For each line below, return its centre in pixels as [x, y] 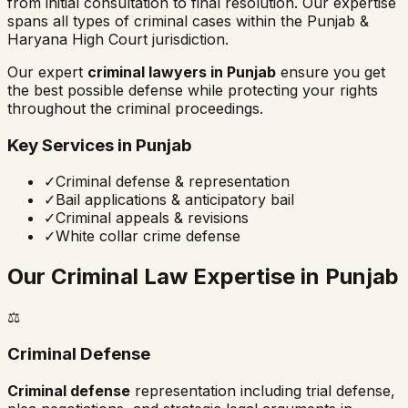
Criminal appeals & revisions [152, 218]
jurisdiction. [188, 39]
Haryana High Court [77, 39]
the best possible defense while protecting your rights [193, 90]
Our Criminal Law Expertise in [166, 277]
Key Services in [71, 145]
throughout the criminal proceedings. [135, 108]
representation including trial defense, [263, 390]
